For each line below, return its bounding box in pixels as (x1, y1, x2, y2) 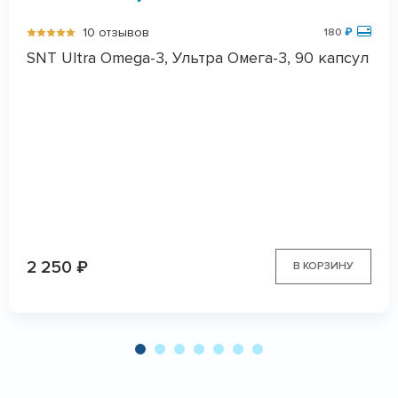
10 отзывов (83, 25, 149, 40)
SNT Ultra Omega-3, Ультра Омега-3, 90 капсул (27, 48, 369, 68)
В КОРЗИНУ (293, 259, 354, 273)
